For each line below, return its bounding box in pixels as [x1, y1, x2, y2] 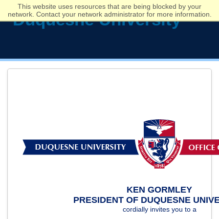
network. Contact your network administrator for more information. [7, 10, 212, 18]
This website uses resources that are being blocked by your [18, 2, 201, 10]
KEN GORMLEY [127, 185, 193, 195]
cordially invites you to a [122, 205, 197, 213]
